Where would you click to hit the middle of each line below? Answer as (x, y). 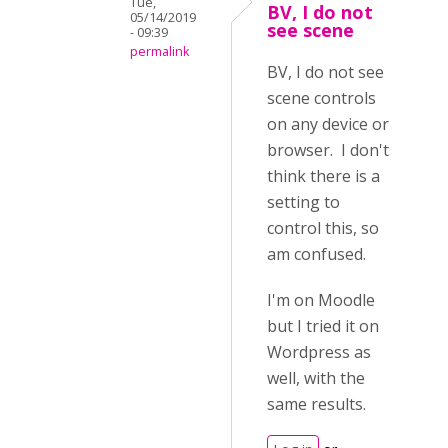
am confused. (316, 254)
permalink (159, 51)
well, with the (316, 378)
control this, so (323, 228)
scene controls (321, 98)
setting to (303, 202)
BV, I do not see (325, 72)
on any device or (328, 124)
